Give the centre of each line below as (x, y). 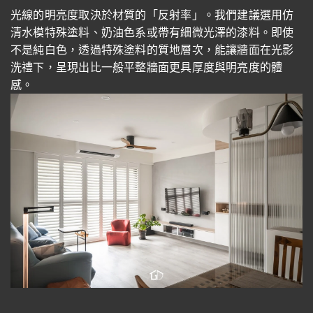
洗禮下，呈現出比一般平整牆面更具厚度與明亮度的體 (147, 67)
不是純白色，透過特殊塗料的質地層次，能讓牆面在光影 (152, 50)
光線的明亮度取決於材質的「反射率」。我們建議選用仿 (152, 15)
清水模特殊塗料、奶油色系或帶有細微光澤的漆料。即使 (152, 32)
